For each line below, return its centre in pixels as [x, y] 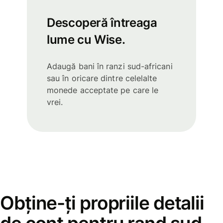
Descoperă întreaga [102, 23]
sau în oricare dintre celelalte [102, 78]
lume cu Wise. [86, 40]
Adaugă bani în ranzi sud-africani [110, 66]
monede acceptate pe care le [103, 90]
